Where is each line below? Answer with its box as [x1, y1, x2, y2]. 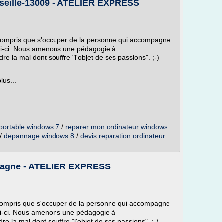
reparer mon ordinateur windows [65, 123, 167, 131]
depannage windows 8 [4, 132, 74, 140]
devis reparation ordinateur [80, 132, 165, 140]
